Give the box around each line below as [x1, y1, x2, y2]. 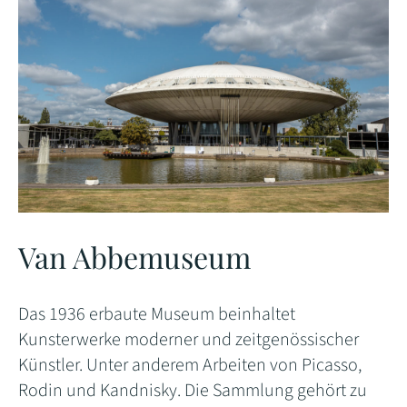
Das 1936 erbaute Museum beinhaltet [18, 301, 295, 327]
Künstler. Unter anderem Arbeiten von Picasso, [18, 352, 362, 378]
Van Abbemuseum [18, 236, 251, 276]
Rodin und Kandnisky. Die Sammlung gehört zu [18, 377, 367, 403]
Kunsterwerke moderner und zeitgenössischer [18, 326, 359, 352]
